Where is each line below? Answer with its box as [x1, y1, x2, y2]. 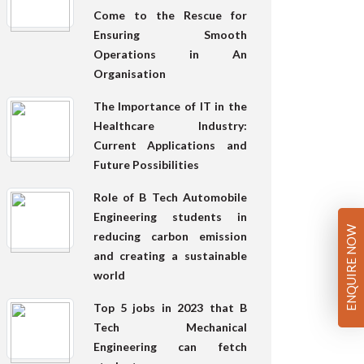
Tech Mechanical [93, 319, 247, 334]
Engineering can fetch [93, 339, 247, 353]
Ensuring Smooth [93, 27, 247, 41]
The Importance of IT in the [93, 98, 247, 113]
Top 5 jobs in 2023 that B [93, 300, 247, 314]
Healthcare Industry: [93, 118, 247, 132]
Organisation [93, 66, 166, 80]
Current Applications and [93, 137, 247, 152]
